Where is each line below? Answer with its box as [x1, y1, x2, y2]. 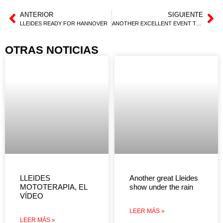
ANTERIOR [20, 10, 53, 18]
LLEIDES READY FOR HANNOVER [20, 20, 108, 26]
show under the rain [129, 183, 193, 192]
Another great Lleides [129, 174, 198, 183]
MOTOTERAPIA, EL [20, 183, 87, 192]
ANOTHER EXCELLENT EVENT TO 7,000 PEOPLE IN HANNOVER [196, 20, 202, 26]
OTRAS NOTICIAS [5, 43, 99, 56]
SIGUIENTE [168, 10, 203, 18]
